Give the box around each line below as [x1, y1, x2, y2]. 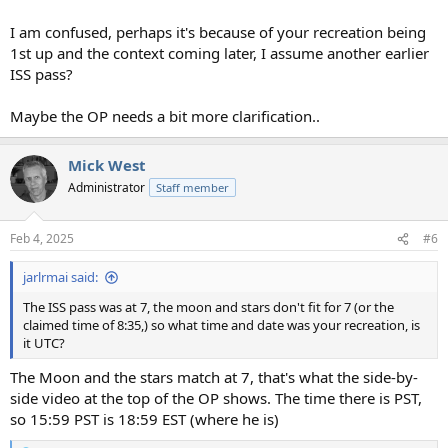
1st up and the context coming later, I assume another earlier [10, 42, 429, 63]
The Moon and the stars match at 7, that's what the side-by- [10, 366, 418, 387]
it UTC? [23, 334, 65, 353]
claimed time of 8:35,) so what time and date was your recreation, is [23, 316, 420, 335]
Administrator [68, 178, 145, 196]
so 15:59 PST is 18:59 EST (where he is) [10, 408, 279, 429]
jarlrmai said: [23, 268, 98, 287]
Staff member [156, 179, 229, 195]
